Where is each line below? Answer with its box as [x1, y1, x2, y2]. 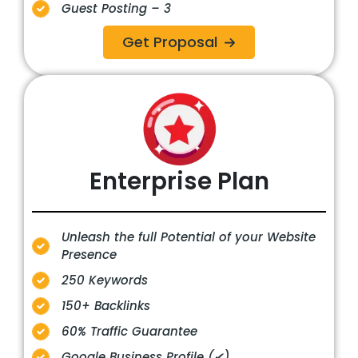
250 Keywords [62, 272, 148, 289]
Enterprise [89, 165, 212, 198]
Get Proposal [122, 32, 217, 53]
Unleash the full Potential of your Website [62, 229, 316, 246]
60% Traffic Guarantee [62, 323, 197, 340]
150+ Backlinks [62, 297, 150, 315]
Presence [62, 246, 117, 264]
